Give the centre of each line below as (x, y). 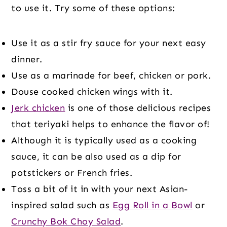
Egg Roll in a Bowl (152, 205)
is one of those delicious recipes (138, 108)
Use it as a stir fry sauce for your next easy (109, 43)
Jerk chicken (38, 108)
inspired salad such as (62, 205)
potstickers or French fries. (72, 173)
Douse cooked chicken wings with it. (92, 92)
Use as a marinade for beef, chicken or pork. (111, 76)
